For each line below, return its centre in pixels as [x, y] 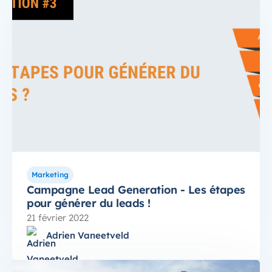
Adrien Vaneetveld [88, 236]
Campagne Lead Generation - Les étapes [136, 190]
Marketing [50, 175]
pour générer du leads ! [89, 203]
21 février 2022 [58, 218]
